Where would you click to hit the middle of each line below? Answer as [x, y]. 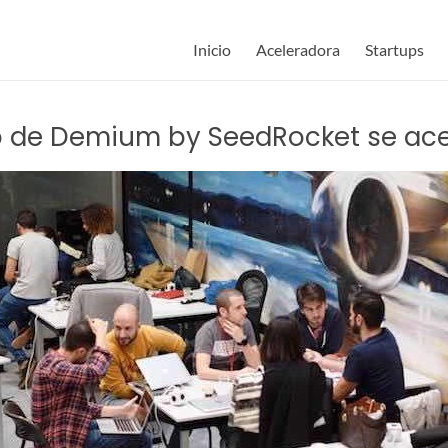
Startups [394, 49]
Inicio [212, 49]
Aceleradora [298, 49]
